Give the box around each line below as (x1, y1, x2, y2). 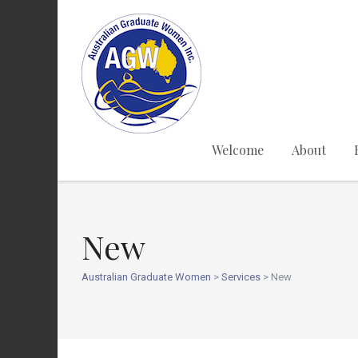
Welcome (212, 141, 264, 158)
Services (221, 271, 261, 283)
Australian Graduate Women (82, 271, 211, 283)
